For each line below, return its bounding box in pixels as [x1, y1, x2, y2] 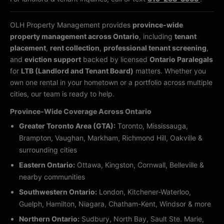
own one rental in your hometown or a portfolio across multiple [10, 77, 212, 86]
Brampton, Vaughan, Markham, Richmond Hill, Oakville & [19, 133, 202, 142]
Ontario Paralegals [149, 54, 213, 63]
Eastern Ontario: [19, 160, 75, 169]
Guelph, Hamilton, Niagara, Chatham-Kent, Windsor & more [19, 199, 211, 208]
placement [10, 43, 46, 52]
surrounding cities [19, 145, 77, 154]
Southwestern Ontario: [19, 187, 97, 196]
